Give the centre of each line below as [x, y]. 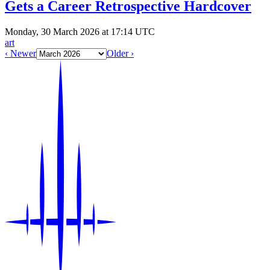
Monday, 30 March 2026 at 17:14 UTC [80, 32]
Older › [120, 54]
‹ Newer [20, 54]
